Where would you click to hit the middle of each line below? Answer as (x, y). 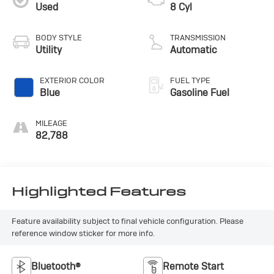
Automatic (194, 50)
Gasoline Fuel (200, 92)
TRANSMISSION (198, 37)
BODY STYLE (58, 37)
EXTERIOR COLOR (72, 80)
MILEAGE (51, 123)
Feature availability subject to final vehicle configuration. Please (127, 221)
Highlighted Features (98, 192)
